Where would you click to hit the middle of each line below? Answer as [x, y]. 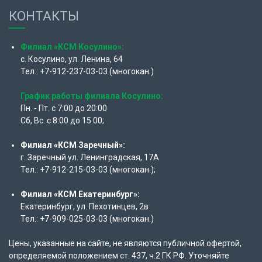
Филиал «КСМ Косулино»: [73, 47]
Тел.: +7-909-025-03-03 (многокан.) [87, 219]
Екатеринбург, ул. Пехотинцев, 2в [85, 206]
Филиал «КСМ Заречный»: [73, 145]
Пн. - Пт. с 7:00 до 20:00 [64, 108]
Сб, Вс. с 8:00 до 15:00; [62, 120]
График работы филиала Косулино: [92, 96]
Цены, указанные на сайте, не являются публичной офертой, [125, 243]
